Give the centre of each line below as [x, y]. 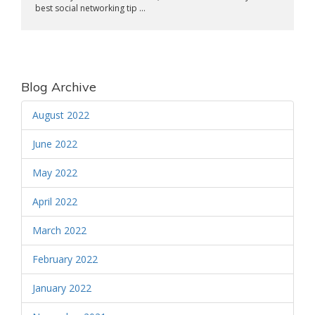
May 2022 [55, 173]
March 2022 [59, 230]
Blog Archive [59, 87]
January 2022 [62, 288]
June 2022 [55, 144]
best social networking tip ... [90, 8]
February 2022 [65, 259]
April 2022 [55, 201]
